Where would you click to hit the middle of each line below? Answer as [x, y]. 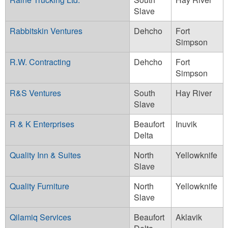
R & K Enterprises [42, 124]
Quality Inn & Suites [45, 155]
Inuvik [186, 124]
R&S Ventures [35, 93]
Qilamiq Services [40, 217]
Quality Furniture [39, 186]
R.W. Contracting [40, 62]
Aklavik [189, 217]
